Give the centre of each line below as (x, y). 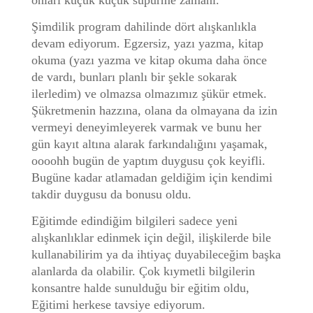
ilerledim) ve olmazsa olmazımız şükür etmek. (149, 94)
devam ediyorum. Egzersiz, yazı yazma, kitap (147, 43)
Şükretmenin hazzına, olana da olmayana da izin (154, 110)
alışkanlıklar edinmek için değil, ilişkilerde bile (151, 238)
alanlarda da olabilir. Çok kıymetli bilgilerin (143, 271)
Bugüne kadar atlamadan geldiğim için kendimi (152, 177)
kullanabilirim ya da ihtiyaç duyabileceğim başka (156, 254)
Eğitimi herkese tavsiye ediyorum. (118, 305)
